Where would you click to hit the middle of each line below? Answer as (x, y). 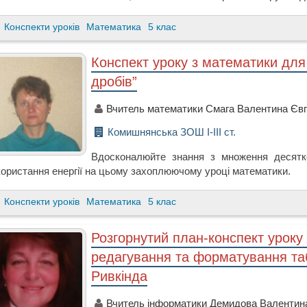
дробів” (114, 81)
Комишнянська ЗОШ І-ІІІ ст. (172, 132)
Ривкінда (120, 276)
